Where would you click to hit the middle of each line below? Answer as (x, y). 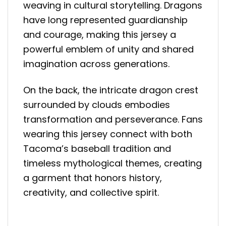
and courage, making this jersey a (100, 34)
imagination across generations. (96, 64)
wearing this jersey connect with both (108, 134)
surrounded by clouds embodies (97, 105)
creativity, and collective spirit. (91, 193)
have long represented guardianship (105, 20)
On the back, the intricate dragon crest (111, 90)
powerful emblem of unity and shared (108, 49)
